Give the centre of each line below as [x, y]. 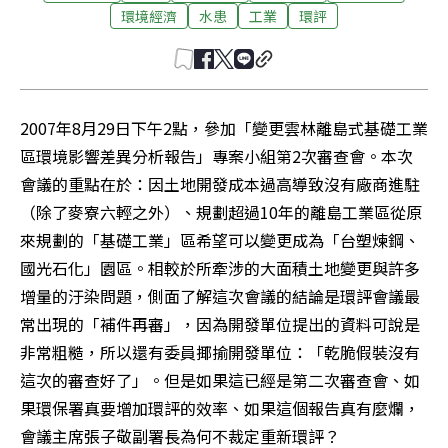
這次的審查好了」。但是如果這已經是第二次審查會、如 [220, 380]
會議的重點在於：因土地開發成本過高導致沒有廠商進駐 [220, 184]
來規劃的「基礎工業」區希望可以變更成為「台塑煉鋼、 [220, 240]
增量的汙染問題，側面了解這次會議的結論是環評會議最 [220, 296]
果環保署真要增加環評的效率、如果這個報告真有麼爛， [220, 408]
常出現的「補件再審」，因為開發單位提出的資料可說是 [220, 324]
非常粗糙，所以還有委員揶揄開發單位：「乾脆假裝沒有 [220, 352]
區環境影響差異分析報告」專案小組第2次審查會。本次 [216, 156]
